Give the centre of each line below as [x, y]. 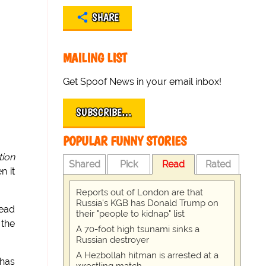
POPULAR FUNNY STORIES [125, 141]
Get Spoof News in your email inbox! [142, 82]
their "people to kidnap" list [131, 214]
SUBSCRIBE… [104, 112]
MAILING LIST [95, 58]
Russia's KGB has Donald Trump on [148, 203]
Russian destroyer [113, 240]
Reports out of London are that [140, 192]
